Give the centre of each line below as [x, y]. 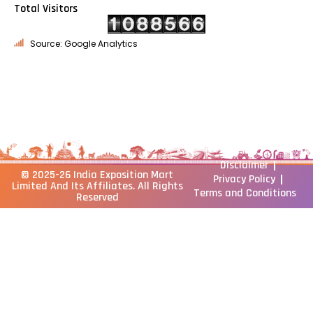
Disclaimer [244, 166]
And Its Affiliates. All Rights [115, 187]
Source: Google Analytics [83, 43]
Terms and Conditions [245, 194]
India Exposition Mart [124, 175]
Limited [29, 187]
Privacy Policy [244, 180]
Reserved [97, 198]
